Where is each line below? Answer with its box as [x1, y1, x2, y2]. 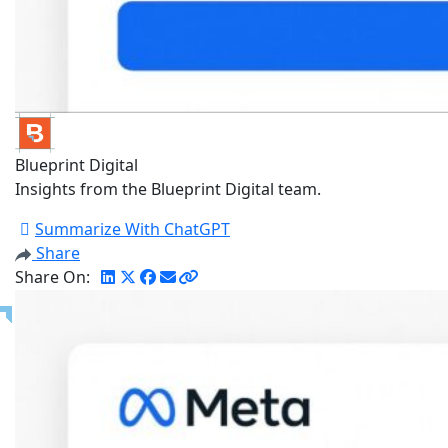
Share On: [15, 266, 90, 289]
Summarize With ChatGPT [35, 218, 230, 241]
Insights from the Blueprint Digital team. [15, 178, 321, 201]
